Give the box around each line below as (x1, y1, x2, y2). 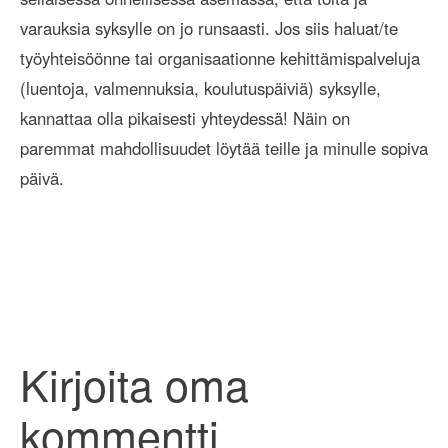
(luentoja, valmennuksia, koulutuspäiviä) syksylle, (20, 76, 381, 101)
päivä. (20, 166, 64, 191)
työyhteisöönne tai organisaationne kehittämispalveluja (20, 46, 420, 71)
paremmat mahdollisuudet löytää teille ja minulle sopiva (20, 136, 428, 161)
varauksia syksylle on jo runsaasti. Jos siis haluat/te (20, 16, 398, 41)
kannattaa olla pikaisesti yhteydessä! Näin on (20, 106, 350, 131)
